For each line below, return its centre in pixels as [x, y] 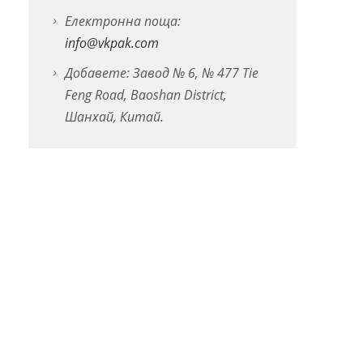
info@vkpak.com [111, 43]
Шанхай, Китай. [114, 116]
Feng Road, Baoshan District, [145, 94]
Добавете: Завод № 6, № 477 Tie [161, 73]
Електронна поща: [122, 21]
